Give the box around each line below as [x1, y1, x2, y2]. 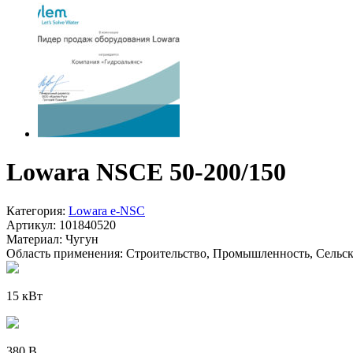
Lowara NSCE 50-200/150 [6, 158, 286, 187]
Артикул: [6, 217, 56, 232]
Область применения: [6, 246, 123, 260]
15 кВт [6, 288, 43, 303]
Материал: [6, 232, 62, 246]
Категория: [6, 203, 65, 217]
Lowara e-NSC [69, 203, 145, 217]
